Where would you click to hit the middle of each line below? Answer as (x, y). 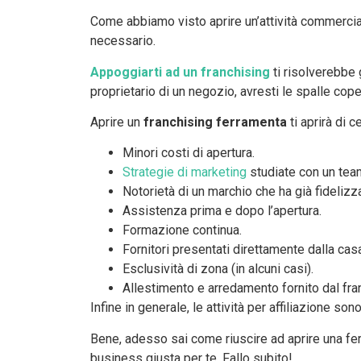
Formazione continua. (182, 230)
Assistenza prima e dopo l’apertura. (222, 211)
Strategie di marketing (185, 172)
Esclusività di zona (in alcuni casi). (218, 269)
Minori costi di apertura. (189, 153)
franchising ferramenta (215, 122)
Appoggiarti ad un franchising (180, 72)
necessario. (123, 41)
